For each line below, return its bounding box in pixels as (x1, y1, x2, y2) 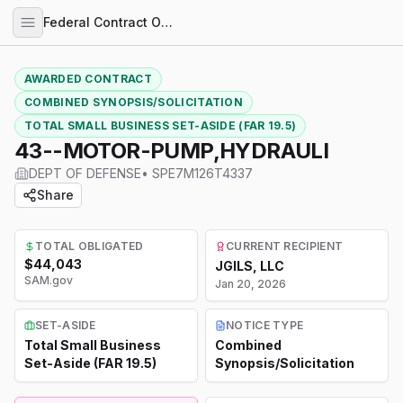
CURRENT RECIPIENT (226, 239, 344, 253)
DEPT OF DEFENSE (29, 166, 141, 181)
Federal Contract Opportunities (161, 14, 173, 30)
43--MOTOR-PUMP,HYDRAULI (14, 138, 329, 164)
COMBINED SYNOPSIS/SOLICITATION (24, 95, 243, 109)
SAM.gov (24, 273, 73, 287)
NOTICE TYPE (226, 318, 304, 332)
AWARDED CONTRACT (24, 72, 152, 85)
